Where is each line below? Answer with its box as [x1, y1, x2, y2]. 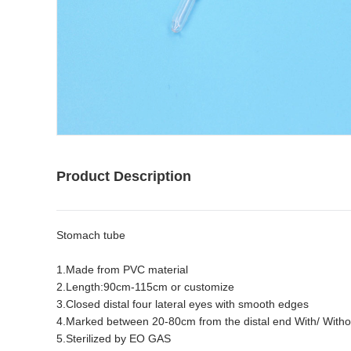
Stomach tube [56, 229, 125, 241]
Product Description [56, 168, 191, 184]
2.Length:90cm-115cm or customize [56, 280, 234, 293]
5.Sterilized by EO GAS [56, 332, 171, 345]
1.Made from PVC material [56, 263, 188, 276]
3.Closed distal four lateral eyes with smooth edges [56, 298, 309, 310]
